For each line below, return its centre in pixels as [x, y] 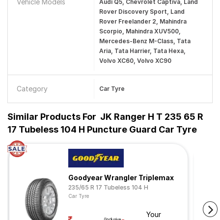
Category [32, 89]
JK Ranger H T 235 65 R [152, 117]
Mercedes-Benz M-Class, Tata [145, 41]
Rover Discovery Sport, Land [142, 12]
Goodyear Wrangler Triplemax [121, 178]
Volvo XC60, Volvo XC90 [135, 61]
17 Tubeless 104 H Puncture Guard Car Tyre [102, 129]
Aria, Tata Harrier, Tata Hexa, [142, 51]
